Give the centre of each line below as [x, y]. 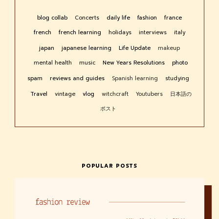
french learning [81, 33]
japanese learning [88, 48]
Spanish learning [136, 79]
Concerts [88, 18]
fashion [148, 18]
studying [177, 79]
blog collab [53, 18]
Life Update [136, 48]
